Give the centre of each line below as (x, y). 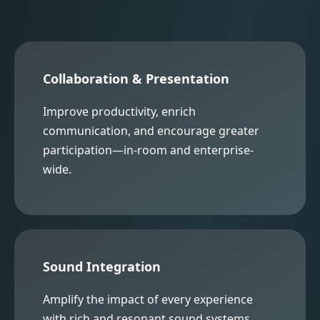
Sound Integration (102, 266)
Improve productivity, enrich (119, 111)
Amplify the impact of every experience (148, 299)
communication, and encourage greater (151, 130)
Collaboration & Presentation (136, 78)
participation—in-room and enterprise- (148, 150)
